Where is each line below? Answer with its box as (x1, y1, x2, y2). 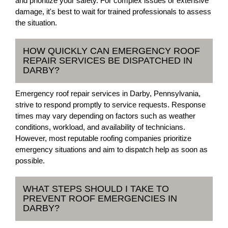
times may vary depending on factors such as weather (15, 111, 195, 120)
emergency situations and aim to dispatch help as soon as (15, 145, 208, 154)
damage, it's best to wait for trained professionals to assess (15, 7, 211, 16)
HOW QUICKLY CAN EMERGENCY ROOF (23, 46, 200, 56)
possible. (15, 156, 45, 165)
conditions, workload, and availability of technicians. (15, 123, 185, 131)
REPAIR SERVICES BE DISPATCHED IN (23, 55, 192, 66)
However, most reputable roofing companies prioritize (15, 134, 191, 142)
